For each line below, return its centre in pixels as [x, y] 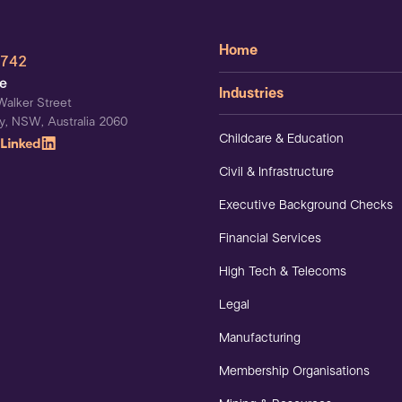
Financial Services [270, 238]
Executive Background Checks [306, 205]
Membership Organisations [294, 371]
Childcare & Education [281, 138]
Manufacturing [260, 337]
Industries [251, 93]
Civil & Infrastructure [276, 171]
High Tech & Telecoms [283, 271]
